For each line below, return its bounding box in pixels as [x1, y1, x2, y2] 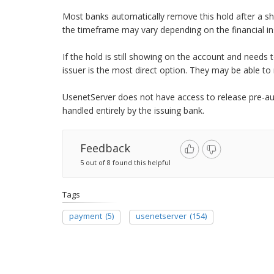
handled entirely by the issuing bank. [62, 105, 204, 116]
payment [69, 210, 102, 221]
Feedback [80, 141, 130, 155]
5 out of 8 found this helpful [80, 158, 171, 167]
